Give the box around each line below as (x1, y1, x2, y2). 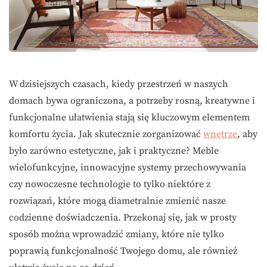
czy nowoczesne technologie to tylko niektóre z (9, 178, 210, 191)
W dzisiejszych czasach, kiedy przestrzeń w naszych (9, 78, 228, 91)
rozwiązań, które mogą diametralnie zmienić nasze (9, 195, 226, 207)
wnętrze (203, 128, 237, 141)
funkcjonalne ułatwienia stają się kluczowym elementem (9, 111, 250, 124)
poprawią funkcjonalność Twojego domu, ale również (9, 245, 237, 257)
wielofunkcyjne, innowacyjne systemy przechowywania (9, 162, 246, 174)
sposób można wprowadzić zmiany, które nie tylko (9, 228, 224, 241)
